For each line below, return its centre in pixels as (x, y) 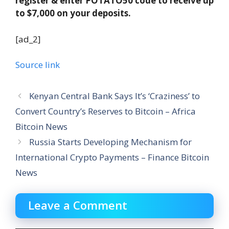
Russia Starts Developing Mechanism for (111, 142)
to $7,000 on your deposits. (73, 13)
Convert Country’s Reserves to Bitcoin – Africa (106, 111)
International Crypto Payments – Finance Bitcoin (112, 157)
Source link (38, 64)
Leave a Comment (78, 205)
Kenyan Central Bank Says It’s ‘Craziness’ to (115, 96)
